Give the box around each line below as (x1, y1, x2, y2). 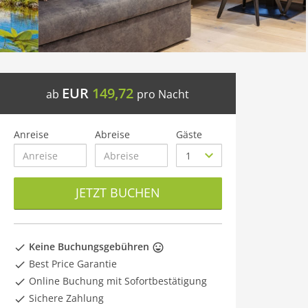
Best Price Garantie (26, 257, 117, 270)
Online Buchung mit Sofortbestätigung (26, 274, 207, 287)
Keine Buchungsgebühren (29, 240, 149, 253)
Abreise (95, 128, 131, 141)
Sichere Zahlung (26, 291, 104, 305)
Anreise (14, 128, 49, 141)
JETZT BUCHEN (75, 184, 160, 201)
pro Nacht (137, 87, 190, 102)
